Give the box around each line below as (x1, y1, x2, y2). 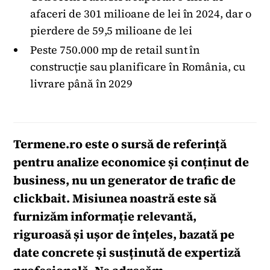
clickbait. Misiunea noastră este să (13, 190, 217, 207)
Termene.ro (13, 136, 83, 152)
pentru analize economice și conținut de (13, 154, 250, 171)
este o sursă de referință (83, 136, 227, 152)
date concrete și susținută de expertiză (13, 244, 241, 261)
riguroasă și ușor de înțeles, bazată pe (13, 226, 235, 243)
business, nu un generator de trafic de (13, 172, 236, 189)
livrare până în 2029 (30, 76, 133, 91)
